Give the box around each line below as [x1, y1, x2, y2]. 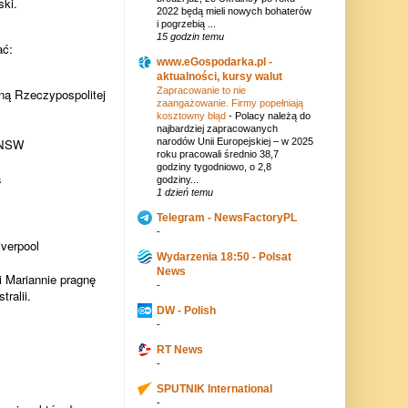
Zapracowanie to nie [156, 85, 246, 97]
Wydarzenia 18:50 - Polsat [156, 250, 291, 264]
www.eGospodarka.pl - [156, 56, 272, 69]
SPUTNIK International [156, 382, 272, 396]
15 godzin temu [156, 31, 224, 43]
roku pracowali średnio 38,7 [156, 148, 279, 160]
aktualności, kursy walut [156, 70, 282, 84]
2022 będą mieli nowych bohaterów [156, 5, 311, 17]
